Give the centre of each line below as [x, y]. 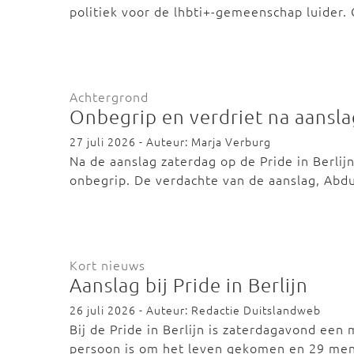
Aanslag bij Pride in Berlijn [189, 284]
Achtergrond [109, 96]
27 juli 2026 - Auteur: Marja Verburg [170, 141]
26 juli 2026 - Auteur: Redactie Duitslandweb [195, 310]
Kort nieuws [107, 265]
